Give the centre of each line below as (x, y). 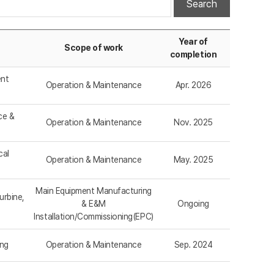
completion (193, 55)
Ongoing (193, 204)
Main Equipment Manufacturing (94, 191)
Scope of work (94, 48)
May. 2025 (193, 160)
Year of (193, 42)
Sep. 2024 (193, 245)
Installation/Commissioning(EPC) (94, 217)
